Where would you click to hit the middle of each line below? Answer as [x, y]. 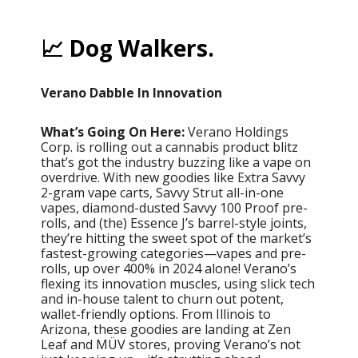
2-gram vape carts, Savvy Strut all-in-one [162, 192]
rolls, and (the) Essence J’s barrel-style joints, [174, 223]
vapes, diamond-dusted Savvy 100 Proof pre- [174, 207]
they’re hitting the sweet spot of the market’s [176, 238]
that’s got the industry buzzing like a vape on [176, 162]
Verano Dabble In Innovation [131, 92]
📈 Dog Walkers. [127, 48]
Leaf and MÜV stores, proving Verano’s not [171, 344]
